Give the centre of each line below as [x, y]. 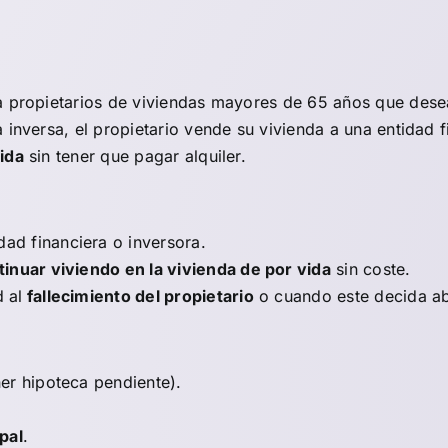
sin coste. [370, 269]
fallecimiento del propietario [138, 296]
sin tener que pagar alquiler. [134, 156]
